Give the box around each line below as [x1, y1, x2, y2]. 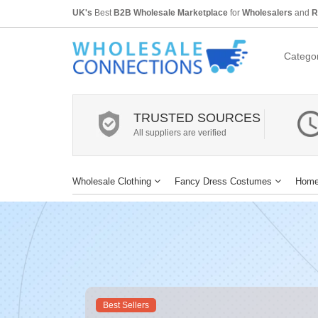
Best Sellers [103, 300, 149, 310]
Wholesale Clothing [72, 175, 151, 187]
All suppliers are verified [133, 127, 226, 138]
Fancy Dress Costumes [175, 175, 272, 187]
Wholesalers [242, 8, 292, 18]
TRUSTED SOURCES [133, 110, 261, 125]
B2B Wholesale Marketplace [114, 8, 228, 18]
